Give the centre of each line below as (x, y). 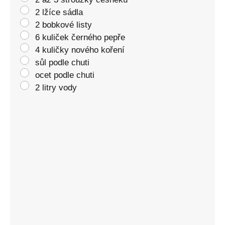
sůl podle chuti (62, 62)
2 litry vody (56, 87)
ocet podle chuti (65, 75)
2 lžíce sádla (59, 12)
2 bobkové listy (64, 25)
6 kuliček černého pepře (80, 37)
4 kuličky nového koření (80, 50)
